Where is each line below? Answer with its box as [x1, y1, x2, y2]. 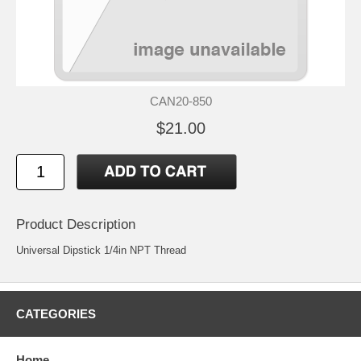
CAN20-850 [149, 93, 212, 108]
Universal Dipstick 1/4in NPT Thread [16, 243, 186, 256]
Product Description [16, 216, 135, 232]
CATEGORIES [16, 306, 96, 321]
